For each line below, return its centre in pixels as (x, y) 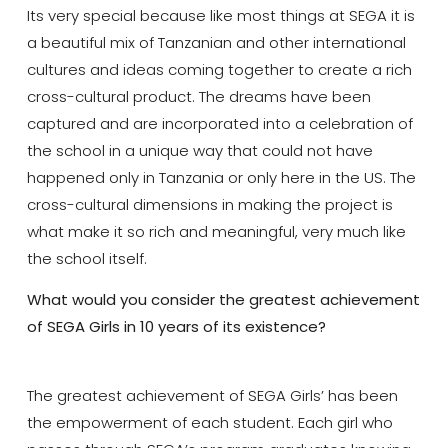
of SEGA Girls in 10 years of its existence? (176, 327)
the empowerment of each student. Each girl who (209, 422)
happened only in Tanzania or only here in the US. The (221, 178)
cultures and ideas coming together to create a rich (219, 70)
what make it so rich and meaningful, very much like (216, 232)
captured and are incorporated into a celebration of (219, 124)
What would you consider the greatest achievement (223, 300)
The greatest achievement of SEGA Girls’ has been (212, 395)
